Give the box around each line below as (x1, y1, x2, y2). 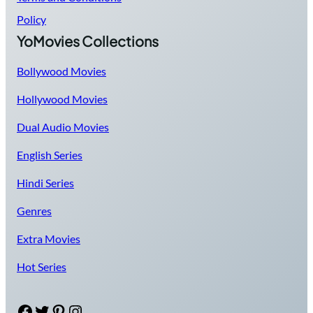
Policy (17, 13, 46, 27)
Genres (17, 204, 52, 218)
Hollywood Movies (17, 92, 108, 106)
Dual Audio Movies (17, 120, 109, 134)
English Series (17, 148, 82, 162)
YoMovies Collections (17, 32, 159, 50)
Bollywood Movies (17, 64, 106, 78)
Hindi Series (17, 176, 74, 190)
